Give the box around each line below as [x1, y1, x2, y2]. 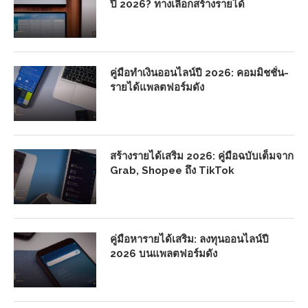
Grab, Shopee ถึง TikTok [110, 164, 234, 177]
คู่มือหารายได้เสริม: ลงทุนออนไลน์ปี [110, 232, 269, 245]
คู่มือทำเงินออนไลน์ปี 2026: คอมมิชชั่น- [110, 66, 289, 79]
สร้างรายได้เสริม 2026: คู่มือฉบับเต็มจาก [110, 149, 294, 162]
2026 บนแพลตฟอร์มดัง [110, 247, 217, 260]
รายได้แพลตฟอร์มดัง [110, 80, 204, 93]
